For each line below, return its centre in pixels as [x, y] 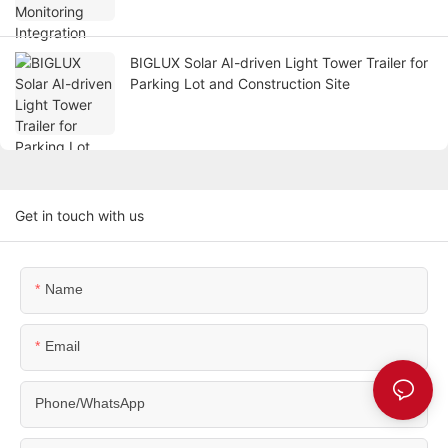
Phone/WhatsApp [90, 403]
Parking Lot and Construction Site [240, 84]
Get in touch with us [79, 216]
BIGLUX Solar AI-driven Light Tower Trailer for [279, 63]
